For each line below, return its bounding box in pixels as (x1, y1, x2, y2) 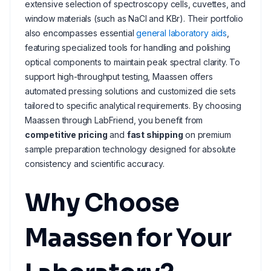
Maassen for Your (25, 223, 232, 253)
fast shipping (126, 129, 183, 140)
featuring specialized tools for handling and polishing (25, 42, 231, 53)
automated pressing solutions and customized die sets (25, 86, 236, 96)
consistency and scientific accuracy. (25, 158, 165, 169)
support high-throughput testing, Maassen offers (25, 71, 213, 82)
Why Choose (25, 188, 180, 218)
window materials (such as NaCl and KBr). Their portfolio (25, 13, 243, 24)
